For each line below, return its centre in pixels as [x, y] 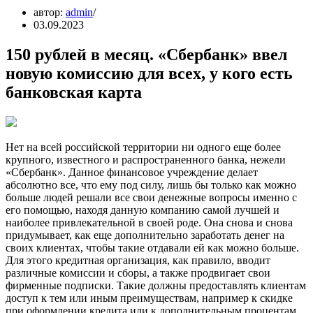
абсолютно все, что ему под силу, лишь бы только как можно [151, 184]
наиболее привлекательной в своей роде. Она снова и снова [149, 222]
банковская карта [74, 92]
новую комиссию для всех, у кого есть [149, 73]
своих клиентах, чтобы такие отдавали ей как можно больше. [152, 247]
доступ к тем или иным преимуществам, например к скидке [149, 298]
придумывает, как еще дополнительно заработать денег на [145, 235]
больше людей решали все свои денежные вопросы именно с [151, 197]
